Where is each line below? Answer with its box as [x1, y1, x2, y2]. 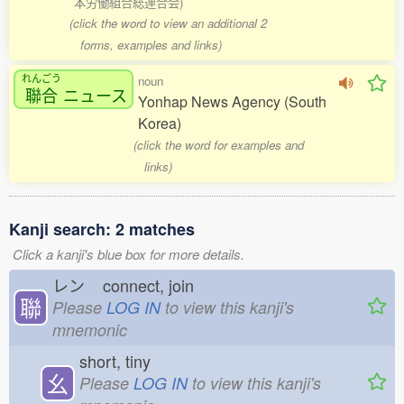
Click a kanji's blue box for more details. [13, 244, 244, 263]
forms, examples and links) [79, 36, 222, 53]
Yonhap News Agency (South [138, 91, 326, 112]
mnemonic [52, 318, 127, 341]
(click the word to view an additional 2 [69, 14, 268, 32]
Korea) [138, 113, 181, 133]
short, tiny [79, 349, 164, 372]
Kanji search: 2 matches [9, 217, 195, 241]
